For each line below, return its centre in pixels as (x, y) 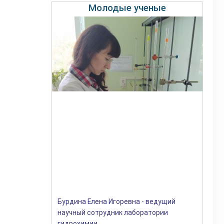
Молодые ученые (127, 8)
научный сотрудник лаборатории (113, 212)
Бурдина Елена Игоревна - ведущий (117, 201)
